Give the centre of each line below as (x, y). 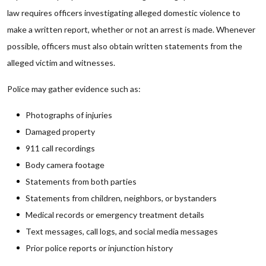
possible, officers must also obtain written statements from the (125, 46)
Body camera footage (65, 165)
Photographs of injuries (69, 115)
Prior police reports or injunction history (99, 248)
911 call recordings (60, 148)
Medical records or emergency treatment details (115, 215)
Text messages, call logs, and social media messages (122, 231)
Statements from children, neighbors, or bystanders (121, 198)
